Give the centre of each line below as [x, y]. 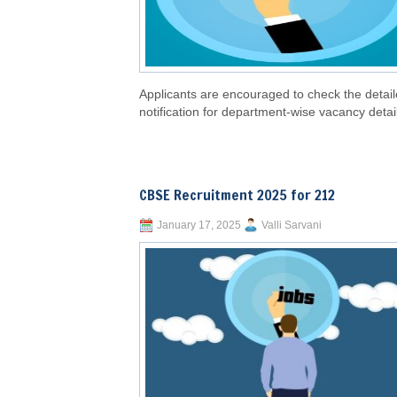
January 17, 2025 [199, 226]
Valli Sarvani [292, 226]
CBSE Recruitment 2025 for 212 [237, 195]
